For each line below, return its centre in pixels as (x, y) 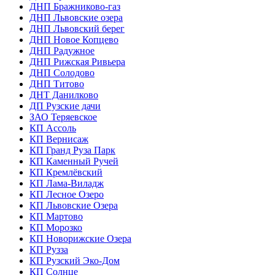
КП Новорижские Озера (80, 238)
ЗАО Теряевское (63, 117)
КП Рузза (49, 249)
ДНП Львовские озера (76, 17)
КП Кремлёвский (66, 172)
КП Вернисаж (59, 139)
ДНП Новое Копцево (74, 39)
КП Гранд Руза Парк (72, 150)
